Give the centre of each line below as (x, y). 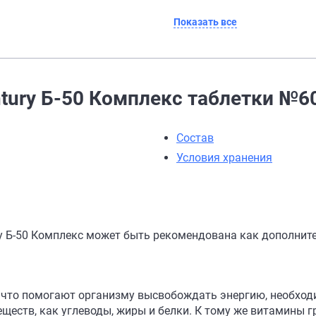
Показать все (205, 22)
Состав (195, 138)
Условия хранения (224, 158)
